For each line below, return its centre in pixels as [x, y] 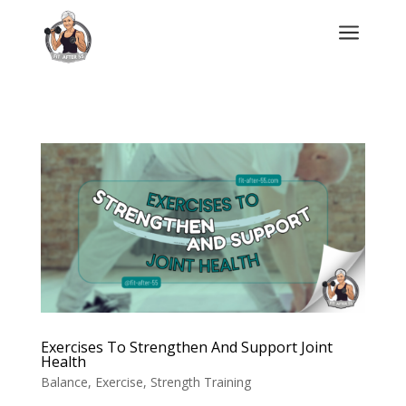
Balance [64, 382]
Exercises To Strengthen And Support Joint [186, 348]
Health [63, 362]
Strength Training [200, 382]
